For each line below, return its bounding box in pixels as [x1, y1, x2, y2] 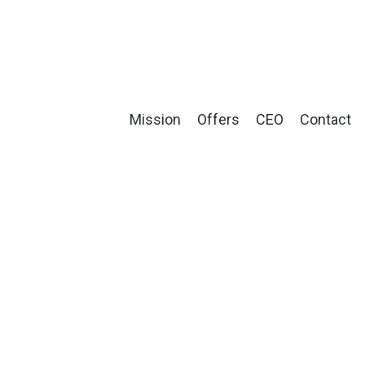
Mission [130, 110, 182, 128]
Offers [197, 110, 240, 128]
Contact [300, 110, 352, 128]
